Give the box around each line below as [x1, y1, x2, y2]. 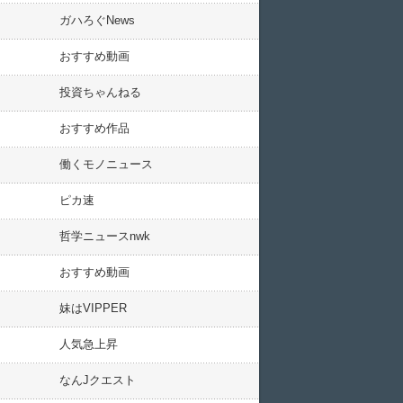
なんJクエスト [59, 373, 136, 387]
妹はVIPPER [59, 301, 127, 315]
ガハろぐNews [59, 13, 135, 27]
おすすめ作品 [59, 121, 130, 135]
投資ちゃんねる [59, 85, 141, 99]
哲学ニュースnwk [59, 229, 150, 243]
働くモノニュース [59, 157, 153, 171]
